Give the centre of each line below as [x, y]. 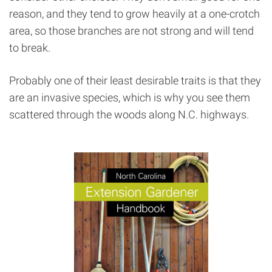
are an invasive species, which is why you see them [130, 98]
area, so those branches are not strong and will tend [131, 31]
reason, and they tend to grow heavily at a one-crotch [134, 14]
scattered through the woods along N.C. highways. [129, 115]
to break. [30, 48]
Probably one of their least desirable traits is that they [135, 81]
